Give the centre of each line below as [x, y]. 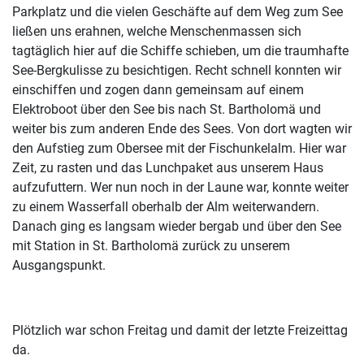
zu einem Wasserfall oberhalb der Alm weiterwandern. [166, 207]
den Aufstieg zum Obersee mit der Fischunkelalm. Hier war [179, 149]
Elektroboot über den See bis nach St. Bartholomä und [167, 110]
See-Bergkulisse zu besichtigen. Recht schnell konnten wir [177, 71]
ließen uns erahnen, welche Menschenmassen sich [157, 32]
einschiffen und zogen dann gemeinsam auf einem [158, 90]
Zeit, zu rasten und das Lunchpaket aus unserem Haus [168, 168]
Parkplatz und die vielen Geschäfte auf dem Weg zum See [178, 12]
